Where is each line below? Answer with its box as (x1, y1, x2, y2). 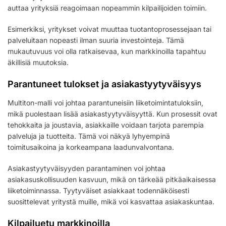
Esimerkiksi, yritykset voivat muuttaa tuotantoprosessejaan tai (8, 24, 211, 33)
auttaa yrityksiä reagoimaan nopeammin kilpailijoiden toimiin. (8, 3, 207, 12)
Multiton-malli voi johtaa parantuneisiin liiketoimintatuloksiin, (8, 98, 203, 107)
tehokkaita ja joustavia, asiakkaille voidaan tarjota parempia (8, 120, 204, 129)
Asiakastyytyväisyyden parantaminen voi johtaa (8, 163, 165, 173)
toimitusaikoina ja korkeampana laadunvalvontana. (8, 142, 174, 151)
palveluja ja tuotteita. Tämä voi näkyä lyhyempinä (8, 131, 170, 140)
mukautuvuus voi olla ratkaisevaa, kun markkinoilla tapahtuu (8, 46, 206, 55)
